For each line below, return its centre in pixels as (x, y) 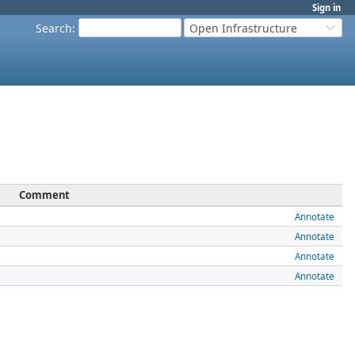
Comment (44, 195)
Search (54, 28)
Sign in (326, 8)
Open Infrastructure (243, 28)
